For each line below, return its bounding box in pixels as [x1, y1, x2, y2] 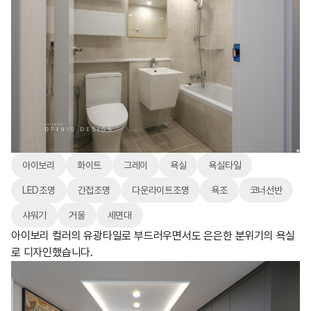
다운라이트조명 [132, 184, 190, 196]
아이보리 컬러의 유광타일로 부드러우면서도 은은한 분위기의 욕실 [11, 228, 296, 242]
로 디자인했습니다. [11, 245, 94, 259]
